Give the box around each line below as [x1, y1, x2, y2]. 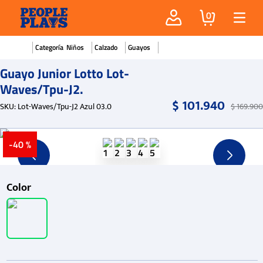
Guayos [128, 41, 150, 53]
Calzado [95, 41, 117, 53]
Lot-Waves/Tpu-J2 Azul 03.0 [18, 99, 112, 113]
